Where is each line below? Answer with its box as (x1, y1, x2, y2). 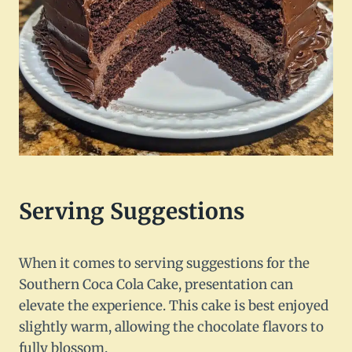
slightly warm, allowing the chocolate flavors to (19, 318, 324, 336)
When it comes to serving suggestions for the (19, 255, 310, 273)
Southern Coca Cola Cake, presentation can (19, 276, 293, 294)
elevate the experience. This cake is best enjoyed (19, 297, 328, 315)
